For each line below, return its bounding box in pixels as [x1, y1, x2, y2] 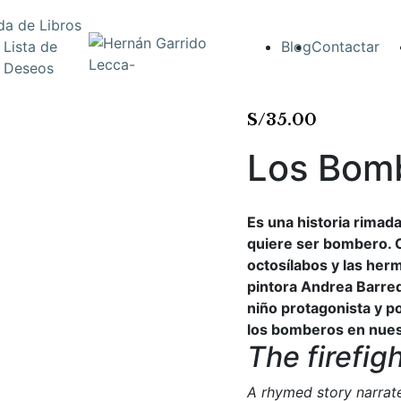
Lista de [4, 38, 57, 55]
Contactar [311, 38, 380, 55]
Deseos [4, 59, 54, 77]
